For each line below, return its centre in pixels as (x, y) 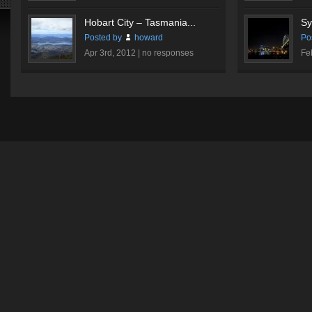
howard (148, 38)
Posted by (104, 38)
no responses (168, 53)
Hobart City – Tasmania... (140, 22)
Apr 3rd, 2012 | (113, 53)
